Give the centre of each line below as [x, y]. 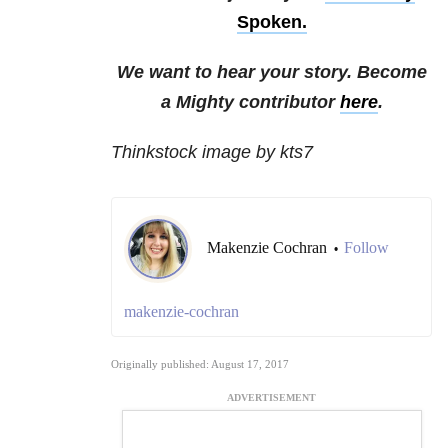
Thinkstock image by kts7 [212, 152]
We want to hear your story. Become [271, 72]
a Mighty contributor [250, 102]
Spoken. [271, 22]
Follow [366, 248]
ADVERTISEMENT [271, 398]
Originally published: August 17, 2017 [200, 364]
